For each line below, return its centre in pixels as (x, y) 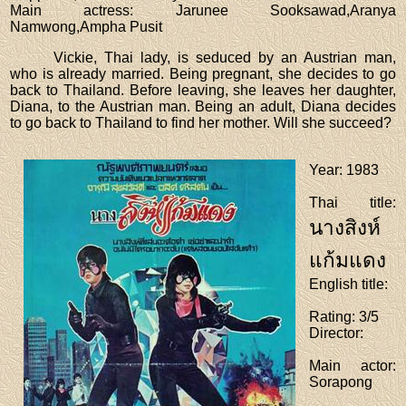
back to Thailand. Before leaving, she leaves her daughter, (203, 90)
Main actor (351, 365)
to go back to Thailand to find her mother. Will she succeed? (201, 122)
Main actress (70, 10)
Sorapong (341, 382)
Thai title (351, 202)
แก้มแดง (348, 260)
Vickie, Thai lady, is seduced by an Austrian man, (225, 57)
